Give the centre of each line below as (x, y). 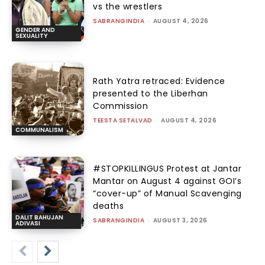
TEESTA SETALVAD (123, 121)
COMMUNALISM (39, 130)
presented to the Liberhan (151, 94)
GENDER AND (35, 30)
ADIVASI (28, 223)
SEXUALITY (32, 36)
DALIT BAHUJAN (39, 217)
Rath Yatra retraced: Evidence (159, 81)
